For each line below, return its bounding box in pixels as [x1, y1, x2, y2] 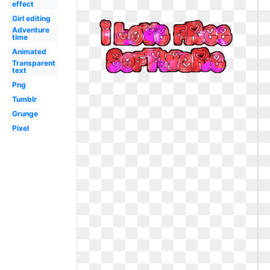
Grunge [11, 109, 38, 118]
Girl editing [11, 14, 51, 23]
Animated [11, 47, 46, 56]
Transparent [11, 58, 55, 67]
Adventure [11, 25, 49, 34]
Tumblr [11, 95, 37, 104]
